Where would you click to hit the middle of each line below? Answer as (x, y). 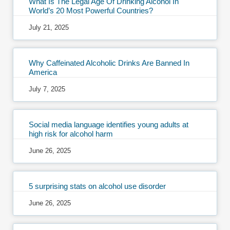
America (43, 72)
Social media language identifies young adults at (109, 124)
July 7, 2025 (47, 89)
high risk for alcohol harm (71, 133)
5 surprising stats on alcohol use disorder (97, 186)
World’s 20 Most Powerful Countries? (91, 10)
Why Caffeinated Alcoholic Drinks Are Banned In (109, 63)
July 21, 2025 (49, 27)
